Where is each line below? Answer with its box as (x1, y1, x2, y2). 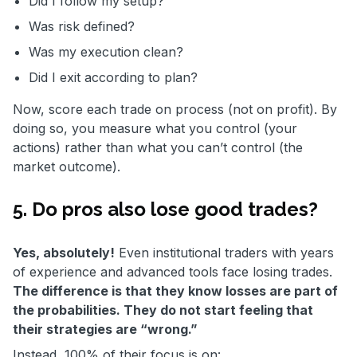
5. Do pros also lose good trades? (13, 197, 318, 221)
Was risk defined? (29, 18, 139, 34)
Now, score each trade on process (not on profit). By (13, 100, 337, 117)
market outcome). (13, 158, 120, 175)
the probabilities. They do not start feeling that (13, 301, 313, 318)
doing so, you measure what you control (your (13, 120, 297, 136)
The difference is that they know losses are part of (13, 282, 338, 299)
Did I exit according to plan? (29, 69, 198, 85)
